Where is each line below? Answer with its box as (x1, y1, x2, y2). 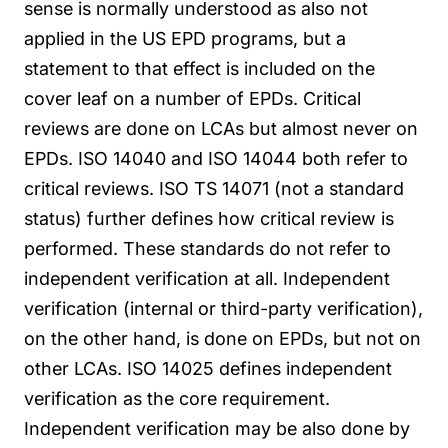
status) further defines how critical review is (24, 207, 394, 229)
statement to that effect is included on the (24, 57, 375, 79)
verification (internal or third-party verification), (24, 297, 423, 319)
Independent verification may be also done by (24, 417, 410, 439)
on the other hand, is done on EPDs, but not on (24, 327, 421, 349)
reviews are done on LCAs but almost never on (24, 117, 418, 139)
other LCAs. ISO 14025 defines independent (24, 357, 392, 379)
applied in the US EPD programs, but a (24, 27, 346, 49)
